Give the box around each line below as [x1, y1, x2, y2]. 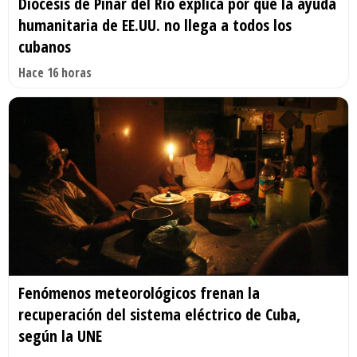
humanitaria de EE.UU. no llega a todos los [18, 14, 292, 37]
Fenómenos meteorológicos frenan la [18, 282, 260, 304]
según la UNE [18, 325, 102, 347]
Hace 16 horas [18, 64, 92, 82]
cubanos [18, 36, 71, 58]
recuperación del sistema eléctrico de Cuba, [18, 304, 300, 325]
